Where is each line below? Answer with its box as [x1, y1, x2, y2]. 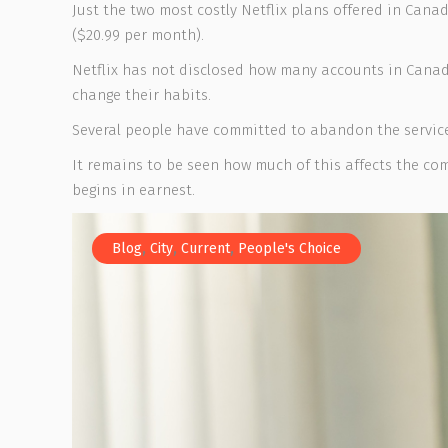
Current [181, 240, 230, 257]
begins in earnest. [72, 181, 195, 199]
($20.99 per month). [72, 26, 204, 44]
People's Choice [238, 240, 341, 257]
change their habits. [72, 86, 211, 104]
